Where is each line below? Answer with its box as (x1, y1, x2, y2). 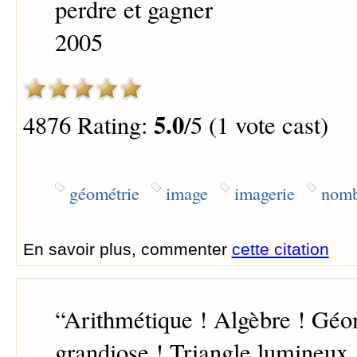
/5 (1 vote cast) (183, 108, 328, 142)
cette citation (231, 239, 329, 258)
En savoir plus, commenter (22, 239, 232, 258)
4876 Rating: (22, 108, 154, 142)
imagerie (233, 180, 295, 205)
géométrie (69, 180, 139, 205)
